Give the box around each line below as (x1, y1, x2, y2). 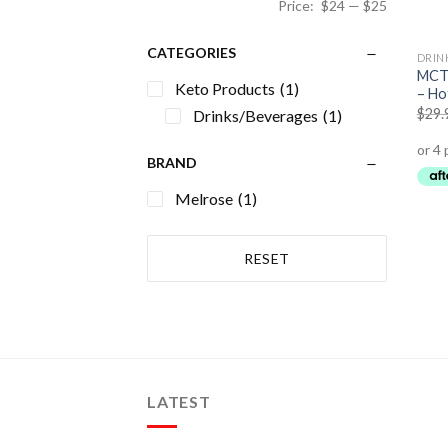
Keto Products (175, 78, 275, 98)
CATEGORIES (147, 43, 236, 61)
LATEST (147, 392, 211, 412)
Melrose (175, 188, 233, 208)
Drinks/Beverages (193, 105, 318, 125)
